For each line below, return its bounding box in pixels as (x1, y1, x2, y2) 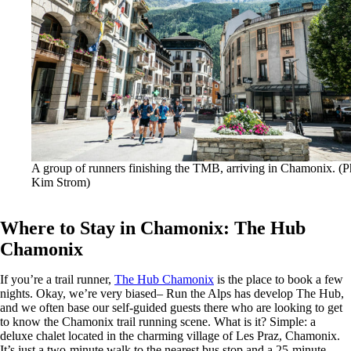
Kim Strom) (31, 175, 90, 189)
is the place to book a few (214, 272, 343, 286)
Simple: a (270, 314, 316, 328)
